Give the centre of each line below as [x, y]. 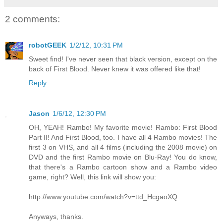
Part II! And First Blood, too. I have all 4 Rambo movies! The [123, 137]
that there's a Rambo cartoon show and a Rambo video [123, 167]
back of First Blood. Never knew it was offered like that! [115, 69]
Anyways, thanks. [56, 216]
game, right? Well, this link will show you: [92, 177]
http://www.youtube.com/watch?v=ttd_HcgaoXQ [103, 196]
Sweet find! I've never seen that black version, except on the [123, 59]
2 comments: [32, 19]
